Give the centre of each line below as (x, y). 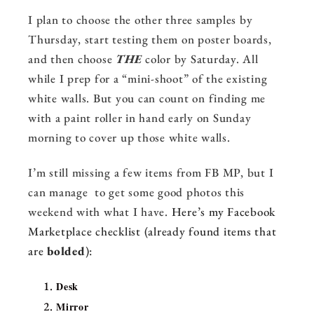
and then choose (72, 59)
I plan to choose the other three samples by (141, 20)
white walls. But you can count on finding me (147, 98)
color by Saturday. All (200, 59)
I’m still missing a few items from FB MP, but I (151, 173)
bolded (66, 251)
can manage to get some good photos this (136, 192)
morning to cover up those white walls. (131, 138)
